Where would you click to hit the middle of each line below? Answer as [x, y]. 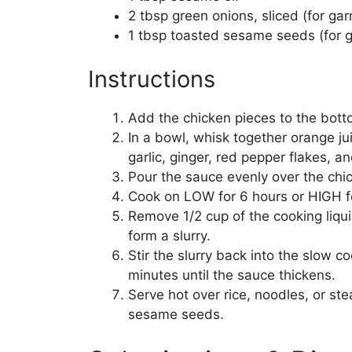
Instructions [152, 79]
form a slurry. [169, 235]
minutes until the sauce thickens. [232, 275]
